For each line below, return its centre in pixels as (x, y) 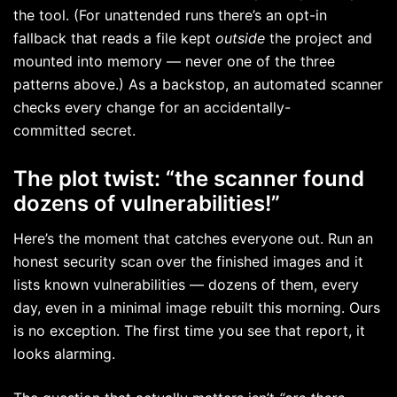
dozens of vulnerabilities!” (147, 204)
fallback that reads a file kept (114, 38)
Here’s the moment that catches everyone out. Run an (193, 239)
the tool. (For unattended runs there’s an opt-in (170, 15)
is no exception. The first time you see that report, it (189, 331)
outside (240, 38)
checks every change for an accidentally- (152, 107)
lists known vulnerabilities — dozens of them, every (186, 285)
